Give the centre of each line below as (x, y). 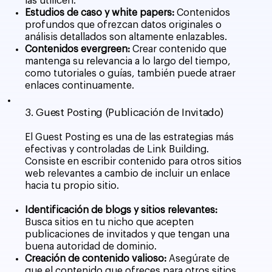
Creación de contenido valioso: (97, 258)
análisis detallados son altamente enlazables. (126, 37)
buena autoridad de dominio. (91, 246)
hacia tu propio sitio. (72, 185)
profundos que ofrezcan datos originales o (124, 25)
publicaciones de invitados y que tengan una (127, 234)
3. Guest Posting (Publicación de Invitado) (124, 113)
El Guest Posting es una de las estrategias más (130, 137)
